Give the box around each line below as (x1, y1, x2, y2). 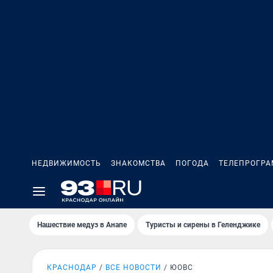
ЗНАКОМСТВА (111, 159, 166, 168)
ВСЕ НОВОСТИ (105, 263, 161, 272)
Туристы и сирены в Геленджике (146, 221, 260, 229)
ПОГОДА (175, 159, 209, 168)
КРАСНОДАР (47, 263, 97, 272)
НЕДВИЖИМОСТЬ (32, 159, 101, 168)
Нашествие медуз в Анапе (37, 221, 127, 229)
